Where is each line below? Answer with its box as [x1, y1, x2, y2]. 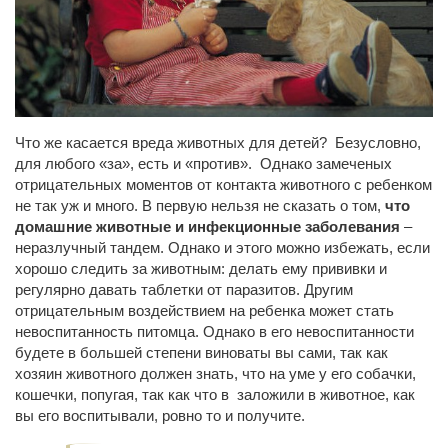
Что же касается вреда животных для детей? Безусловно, [15, 133, 421, 151]
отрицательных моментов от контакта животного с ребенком [15, 175, 432, 193]
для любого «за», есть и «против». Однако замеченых [15, 154, 392, 172]
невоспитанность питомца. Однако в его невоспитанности [15, 322, 414, 340]
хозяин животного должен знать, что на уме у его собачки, [15, 364, 416, 382]
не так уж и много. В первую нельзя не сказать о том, [15, 196, 385, 214]
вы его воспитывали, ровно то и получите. [15, 406, 305, 424]
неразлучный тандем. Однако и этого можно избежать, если [15, 238, 430, 256]
